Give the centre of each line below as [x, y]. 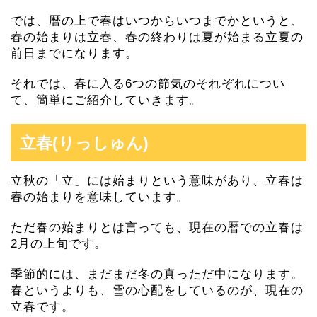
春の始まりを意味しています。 [100, 197]
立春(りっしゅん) [84, 143]
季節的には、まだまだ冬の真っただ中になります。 [157, 274]
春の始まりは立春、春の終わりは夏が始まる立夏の [157, 37]
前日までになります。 [74, 53]
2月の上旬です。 [59, 243]
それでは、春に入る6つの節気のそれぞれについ [148, 83]
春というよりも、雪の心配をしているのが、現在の [157, 290]
